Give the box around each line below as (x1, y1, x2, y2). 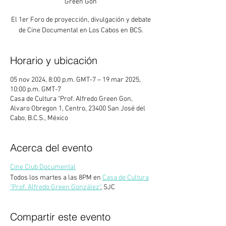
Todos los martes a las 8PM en (10, 174, 102, 182)
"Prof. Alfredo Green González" (10, 183, 101, 192)
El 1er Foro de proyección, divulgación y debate (11, 16, 151, 24)
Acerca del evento (10, 141, 92, 154)
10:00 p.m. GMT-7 (10, 85, 61, 94)
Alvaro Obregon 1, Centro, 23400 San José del (10, 104, 145, 113)
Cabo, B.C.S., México (10, 114, 68, 123)
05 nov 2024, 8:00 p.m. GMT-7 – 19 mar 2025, (10, 76, 141, 84)
